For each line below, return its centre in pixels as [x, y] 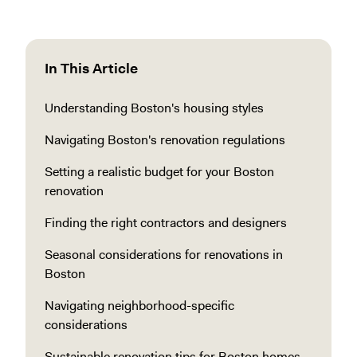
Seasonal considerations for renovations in [164, 255]
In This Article [91, 69]
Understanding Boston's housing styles [154, 108]
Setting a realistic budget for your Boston [159, 172]
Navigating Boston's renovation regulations [165, 140]
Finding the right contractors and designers [166, 223]
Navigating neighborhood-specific [139, 306]
